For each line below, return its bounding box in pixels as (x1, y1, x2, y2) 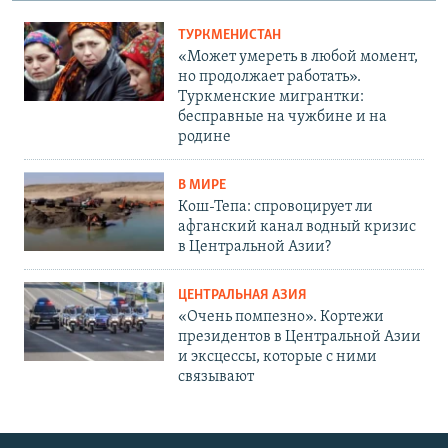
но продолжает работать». (178, 69, 361, 86)
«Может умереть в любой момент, (178, 49, 418, 66)
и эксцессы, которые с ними (178, 349, 377, 366)
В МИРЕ (178, 178, 226, 194)
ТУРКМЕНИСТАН (178, 28, 281, 44)
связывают (178, 369, 254, 386)
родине (178, 129, 231, 146)
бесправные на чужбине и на (178, 109, 387, 126)
